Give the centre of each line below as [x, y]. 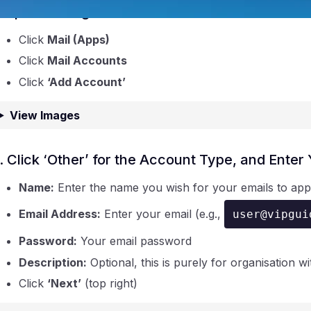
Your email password [134, 241]
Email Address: [59, 214]
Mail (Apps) [78, 39]
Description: [52, 262]
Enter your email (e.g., [162, 214]
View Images [44, 115]
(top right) [109, 284]
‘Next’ [64, 284]
